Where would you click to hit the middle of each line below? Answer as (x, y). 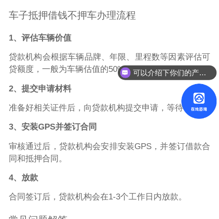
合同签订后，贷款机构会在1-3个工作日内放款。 (98, 197)
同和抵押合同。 (38, 158)
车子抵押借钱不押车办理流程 (72, 15)
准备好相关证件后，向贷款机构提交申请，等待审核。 (108, 108)
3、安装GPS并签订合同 (53, 127)
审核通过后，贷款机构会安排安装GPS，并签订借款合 (109, 146)
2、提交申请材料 (40, 88)
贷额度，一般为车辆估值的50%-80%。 (80, 69)
